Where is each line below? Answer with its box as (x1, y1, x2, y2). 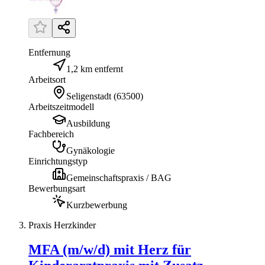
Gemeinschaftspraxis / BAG (66, 172, 172, 183)
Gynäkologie (66, 145, 115, 156)
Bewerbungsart (28, 183, 85, 193)
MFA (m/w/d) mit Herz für (28, 242, 191, 258)
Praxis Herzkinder (28, 219, 96, 230)
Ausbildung (66, 118, 110, 128)
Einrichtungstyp (28, 156, 88, 166)
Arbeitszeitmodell (28, 101, 94, 112)
